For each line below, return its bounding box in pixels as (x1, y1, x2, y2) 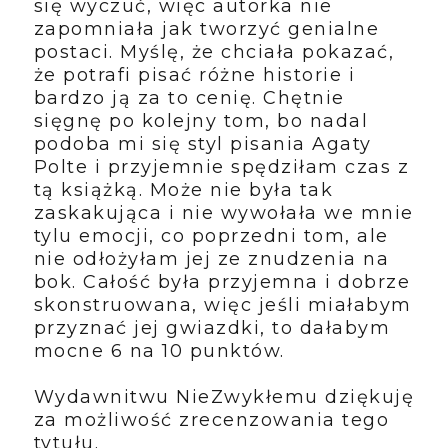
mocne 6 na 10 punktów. (33, 339, 292, 362)
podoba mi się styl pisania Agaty (33, 132, 372, 155)
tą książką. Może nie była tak (33, 178, 334, 201)
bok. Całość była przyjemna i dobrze (33, 270, 411, 293)
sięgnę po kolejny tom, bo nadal (33, 109, 369, 132)
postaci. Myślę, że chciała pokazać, (33, 40, 395, 63)
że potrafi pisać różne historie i (33, 63, 356, 86)
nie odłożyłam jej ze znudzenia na (33, 247, 390, 270)
